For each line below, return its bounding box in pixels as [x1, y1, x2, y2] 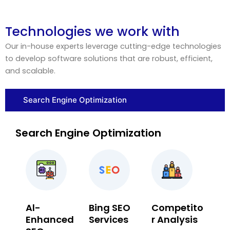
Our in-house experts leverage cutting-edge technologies [5, 41, 221, 51]
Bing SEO [88, 201, 130, 215]
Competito [151, 201, 204, 215]
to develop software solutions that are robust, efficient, [5, 53, 213, 64]
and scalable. [5, 66, 55, 76]
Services [88, 213, 128, 226]
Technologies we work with [5, 23, 180, 41]
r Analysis [151, 213, 198, 226]
